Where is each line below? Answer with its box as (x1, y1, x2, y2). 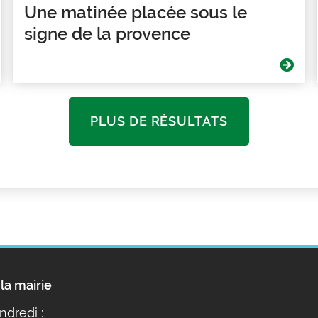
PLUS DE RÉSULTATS (90, 113, 228, 128)
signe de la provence (24, 23, 191, 44)
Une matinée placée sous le (24, 1, 248, 23)
